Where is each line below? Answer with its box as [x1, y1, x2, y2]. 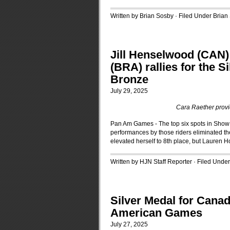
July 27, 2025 [110, 221, 148, 228]
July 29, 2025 [110, 87, 148, 94]
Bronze [110, 73, 148, 86]
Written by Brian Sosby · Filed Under [110, 12, 213, 20]
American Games [110, 206, 202, 219]
